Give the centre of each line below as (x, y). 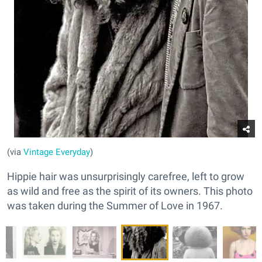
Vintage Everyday (57, 152)
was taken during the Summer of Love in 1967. (115, 206)
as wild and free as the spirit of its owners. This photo (130, 191)
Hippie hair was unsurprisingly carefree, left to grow (126, 177)
